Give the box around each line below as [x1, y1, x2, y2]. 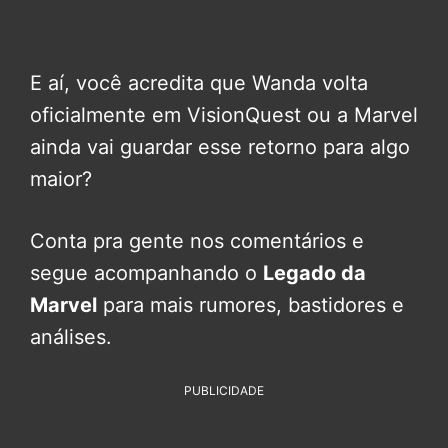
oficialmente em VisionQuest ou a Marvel [30, 102, 418, 127]
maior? [30, 166, 92, 191]
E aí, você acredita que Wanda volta [30, 70, 368, 95]
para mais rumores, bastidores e [97, 292, 404, 317]
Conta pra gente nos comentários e [30, 228, 364, 253]
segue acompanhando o [30, 260, 263, 285]
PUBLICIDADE [184, 382, 264, 398]
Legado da [263, 260, 366, 285]
